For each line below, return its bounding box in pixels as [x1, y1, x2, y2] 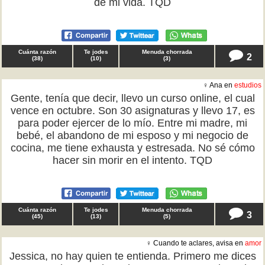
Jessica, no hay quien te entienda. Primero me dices [9, 250, 256, 262]
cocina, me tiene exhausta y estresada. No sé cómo [10, 142, 255, 154]
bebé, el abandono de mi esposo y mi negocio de [17, 130, 248, 141]
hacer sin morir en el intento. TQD [53, 154, 212, 166]
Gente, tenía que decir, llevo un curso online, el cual [10, 92, 255, 104]
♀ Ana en [203, 81, 234, 89]
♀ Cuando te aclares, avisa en [146, 239, 245, 247]
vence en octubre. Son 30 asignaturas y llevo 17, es [10, 105, 255, 117]
